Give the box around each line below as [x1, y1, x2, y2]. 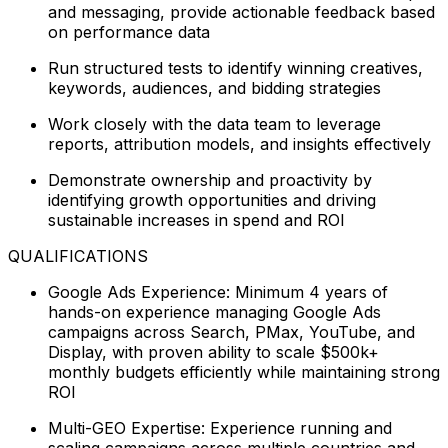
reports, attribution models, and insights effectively [48, 133, 431, 154]
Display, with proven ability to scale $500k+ [48, 341, 379, 362]
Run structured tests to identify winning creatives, [48, 57, 423, 78]
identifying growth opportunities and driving [48, 189, 376, 210]
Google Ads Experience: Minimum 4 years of [48, 281, 388, 302]
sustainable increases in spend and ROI [48, 209, 345, 230]
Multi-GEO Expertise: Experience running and [48, 417, 392, 438]
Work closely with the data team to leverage [48, 113, 381, 134]
